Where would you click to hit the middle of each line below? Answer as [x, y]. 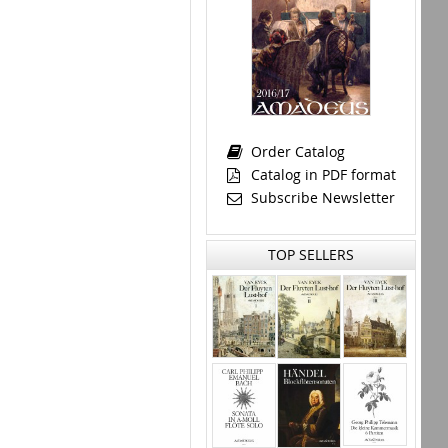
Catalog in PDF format [321, 174]
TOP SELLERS [311, 255]
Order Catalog [295, 151]
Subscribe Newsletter [320, 197]
